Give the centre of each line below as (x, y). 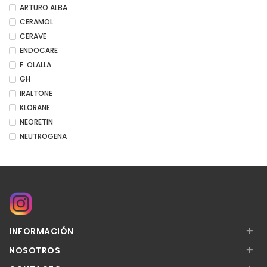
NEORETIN (36, 122)
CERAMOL (36, 22)
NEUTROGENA (43, 136)
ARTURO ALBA (44, 7)
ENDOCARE (39, 50)
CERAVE (33, 36)
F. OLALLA (35, 65)
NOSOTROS (35, 250)
